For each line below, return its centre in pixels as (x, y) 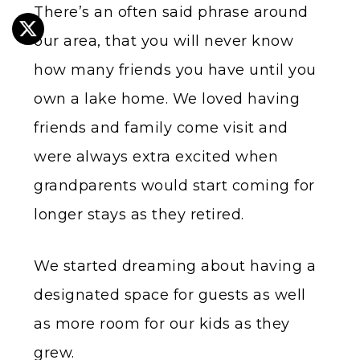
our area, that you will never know (164, 41)
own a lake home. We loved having (167, 99)
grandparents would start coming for (174, 186)
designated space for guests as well (170, 295)
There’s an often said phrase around (171, 12)
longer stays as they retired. (139, 215)
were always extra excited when (156, 157)
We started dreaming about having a (175, 266)
